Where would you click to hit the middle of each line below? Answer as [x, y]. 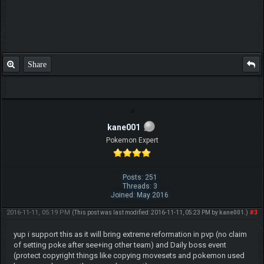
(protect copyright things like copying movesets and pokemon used [129, 256]
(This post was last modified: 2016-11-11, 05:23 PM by [145, 213]
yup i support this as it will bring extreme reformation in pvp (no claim [130, 235]
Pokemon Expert [132, 141]
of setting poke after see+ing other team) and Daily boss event [120, 245]
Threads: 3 [140, 187]
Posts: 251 [140, 178]
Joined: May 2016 [140, 195]
